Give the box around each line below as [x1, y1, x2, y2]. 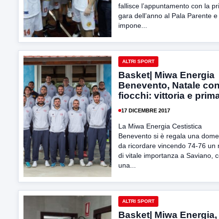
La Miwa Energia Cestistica [118, 122, 202, 130]
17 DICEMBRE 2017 [121, 107, 170, 113]
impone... [118, 22, 147, 29]
